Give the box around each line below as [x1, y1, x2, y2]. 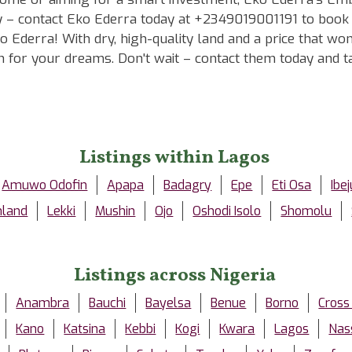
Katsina [64, 320, 106, 337]
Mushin [95, 202, 136, 219]
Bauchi [89, 294, 126, 311]
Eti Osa [272, 176, 312, 193]
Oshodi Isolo [192, 202, 262, 219]
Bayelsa [145, 294, 192, 311]
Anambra [16, 294, 70, 311]
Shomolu [280, 202, 332, 219]
